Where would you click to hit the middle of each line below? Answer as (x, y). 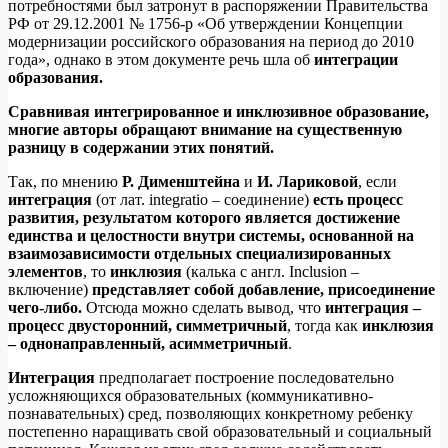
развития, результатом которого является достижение (204, 217)
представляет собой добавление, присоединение (263, 289)
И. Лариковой (307, 181)
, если (377, 181)
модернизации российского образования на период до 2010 (211, 41)
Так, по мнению (65, 181)
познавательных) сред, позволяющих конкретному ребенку (210, 413)
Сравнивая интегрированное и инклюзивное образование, (218, 111)
